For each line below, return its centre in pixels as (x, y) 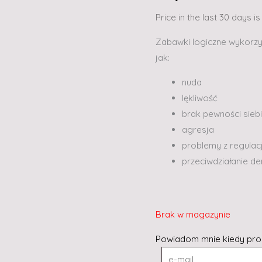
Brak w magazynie (193, 215)
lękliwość (200, 98)
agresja (198, 129)
